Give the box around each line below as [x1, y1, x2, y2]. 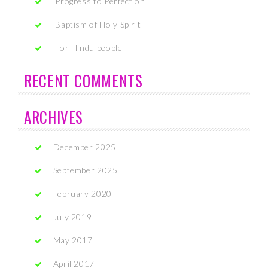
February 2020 [53, 188, 112, 199]
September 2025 [53, 165, 118, 175]
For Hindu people [55, 42, 123, 53]
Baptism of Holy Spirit [55, 19, 141, 29]
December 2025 [53, 142, 116, 152]
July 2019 [53, 212, 92, 222]
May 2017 [53, 235, 93, 245]
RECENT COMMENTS [24, 69, 143, 92]
